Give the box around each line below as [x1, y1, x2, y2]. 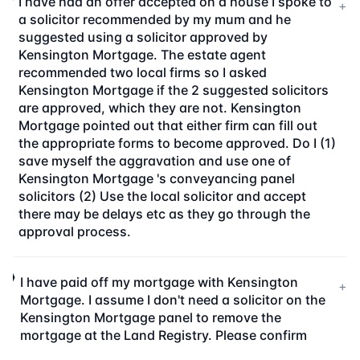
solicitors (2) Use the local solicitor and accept [18, 188, 307, 204]
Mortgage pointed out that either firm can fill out [18, 117, 318, 133]
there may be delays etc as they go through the [18, 206, 311, 222]
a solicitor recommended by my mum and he [18, 11, 292, 27]
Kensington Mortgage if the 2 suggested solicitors [18, 82, 329, 98]
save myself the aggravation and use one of [18, 153, 292, 169]
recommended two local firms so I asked [18, 64, 268, 80]
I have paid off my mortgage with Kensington [20, 274, 299, 290]
